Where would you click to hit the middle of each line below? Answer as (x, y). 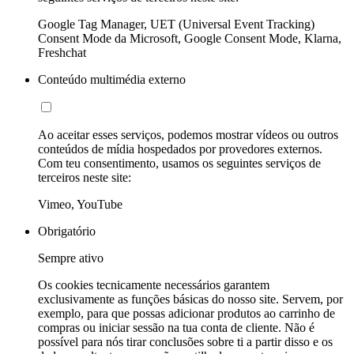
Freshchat (62, 53)
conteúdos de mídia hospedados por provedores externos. (180, 149)
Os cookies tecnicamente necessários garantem (154, 285)
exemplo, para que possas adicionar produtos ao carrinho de (186, 314)
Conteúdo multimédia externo (112, 80)
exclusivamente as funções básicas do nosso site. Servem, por (190, 299)
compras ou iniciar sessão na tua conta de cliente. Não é (176, 328)
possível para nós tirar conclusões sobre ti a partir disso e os (185, 342)
